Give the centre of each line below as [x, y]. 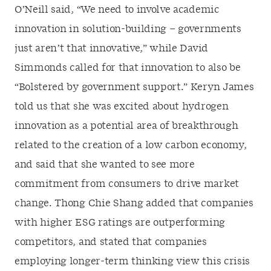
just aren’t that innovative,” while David [111, 48]
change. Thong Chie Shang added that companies [134, 203]
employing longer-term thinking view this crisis [132, 261]
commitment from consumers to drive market [127, 184]
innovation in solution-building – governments [128, 29]
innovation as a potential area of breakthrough [126, 126]
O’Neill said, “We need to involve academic [117, 10]
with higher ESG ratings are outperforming [120, 223]
